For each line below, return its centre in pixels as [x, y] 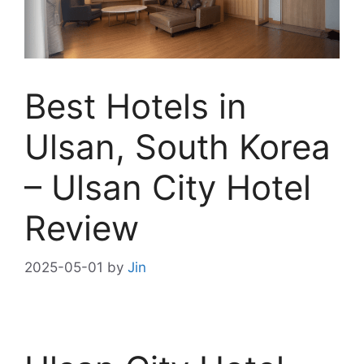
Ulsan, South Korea [178, 146]
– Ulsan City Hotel [168, 187]
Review [82, 227]
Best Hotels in [136, 106]
